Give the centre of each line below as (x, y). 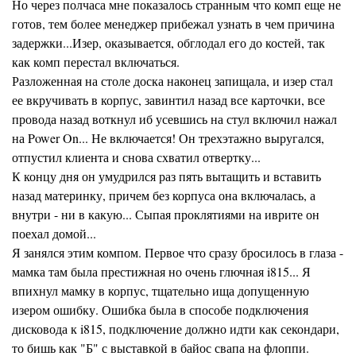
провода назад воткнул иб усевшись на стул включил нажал (174, 119)
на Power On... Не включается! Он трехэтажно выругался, (168, 138)
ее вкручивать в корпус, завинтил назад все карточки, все (168, 100)
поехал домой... (54, 233)
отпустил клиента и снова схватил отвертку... (136, 157)
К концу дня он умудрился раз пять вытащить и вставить (166, 176)
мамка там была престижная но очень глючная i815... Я (161, 271)
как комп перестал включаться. (96, 62)
